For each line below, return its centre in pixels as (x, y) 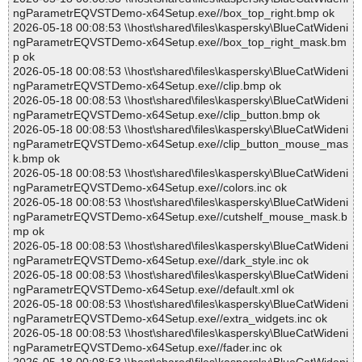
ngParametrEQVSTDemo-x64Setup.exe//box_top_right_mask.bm (180, 42)
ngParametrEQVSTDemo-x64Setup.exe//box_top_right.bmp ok (174, 13)
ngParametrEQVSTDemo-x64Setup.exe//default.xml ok (154, 290)
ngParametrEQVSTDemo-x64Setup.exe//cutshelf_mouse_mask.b (180, 217)
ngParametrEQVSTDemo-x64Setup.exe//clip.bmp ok (147, 86)
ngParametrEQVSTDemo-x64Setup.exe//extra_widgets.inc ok (170, 319)
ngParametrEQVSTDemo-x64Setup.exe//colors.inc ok (150, 188)
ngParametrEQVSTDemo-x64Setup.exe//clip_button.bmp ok (166, 115)
